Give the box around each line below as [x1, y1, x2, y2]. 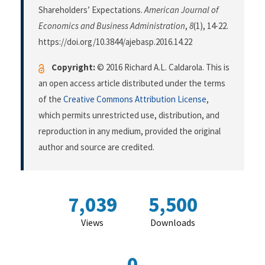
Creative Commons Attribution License [63, 93, 206, 105]
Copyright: [51, 62, 95, 73]
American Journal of [144, 4, 218, 16]
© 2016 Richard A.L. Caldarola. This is [95, 62, 230, 73]
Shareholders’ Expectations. [38, 4, 144, 16]
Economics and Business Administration [38, 20, 185, 32]
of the [38, 93, 63, 105]
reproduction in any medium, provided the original [38, 125, 221, 137]
